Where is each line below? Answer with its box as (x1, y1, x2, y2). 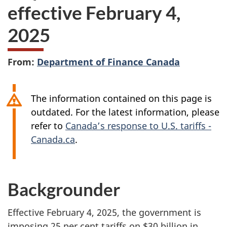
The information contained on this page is (31, 92, 212, 104)
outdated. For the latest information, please (31, 105, 219, 118)
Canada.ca (31, 133, 75, 145)
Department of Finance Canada (37, 55, 180, 68)
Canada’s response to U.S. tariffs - (65, 119, 211, 132)
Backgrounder (8, 178, 120, 200)
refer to (31, 119, 65, 132)
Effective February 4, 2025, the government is (8, 206, 201, 219)
